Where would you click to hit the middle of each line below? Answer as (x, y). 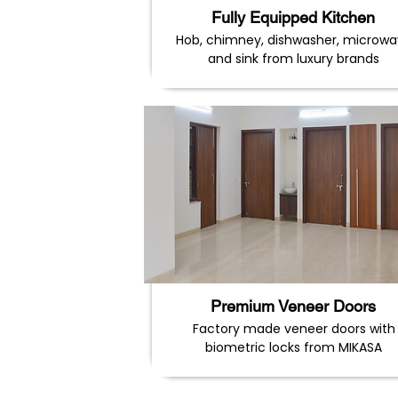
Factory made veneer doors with (294, 329)
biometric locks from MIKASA (294, 347)
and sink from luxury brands (294, 59)
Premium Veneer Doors (293, 306)
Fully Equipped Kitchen (293, 17)
